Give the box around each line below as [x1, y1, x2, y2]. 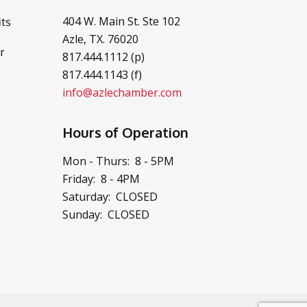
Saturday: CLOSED [62, 189, 158, 204]
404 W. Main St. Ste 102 [62, 14, 180, 29]
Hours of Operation [62, 123, 188, 141]
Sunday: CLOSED [62, 207, 149, 222]
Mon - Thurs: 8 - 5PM [62, 153, 174, 169]
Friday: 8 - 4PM [62, 171, 140, 186]
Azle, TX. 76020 [62, 32, 138, 47]
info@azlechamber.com [62, 85, 182, 100]
